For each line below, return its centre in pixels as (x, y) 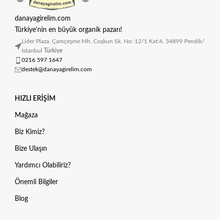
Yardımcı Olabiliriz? (43, 166)
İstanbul (33, 51)
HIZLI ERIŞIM (35, 99)
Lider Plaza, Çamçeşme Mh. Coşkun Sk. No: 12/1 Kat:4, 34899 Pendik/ (113, 41)
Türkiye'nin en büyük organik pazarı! (69, 30)
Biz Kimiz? (30, 132)
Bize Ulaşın (31, 149)
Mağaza (26, 116)
